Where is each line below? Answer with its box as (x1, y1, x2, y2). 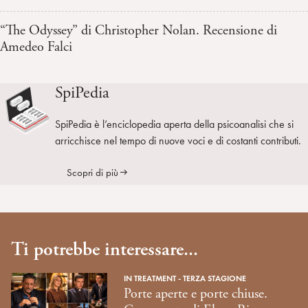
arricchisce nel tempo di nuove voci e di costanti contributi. (55, 134, 301, 147)
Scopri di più (67, 166, 118, 179)
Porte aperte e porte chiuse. (124, 285, 267, 302)
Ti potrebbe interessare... (11, 238, 198, 261)
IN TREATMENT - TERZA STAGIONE (124, 273, 246, 283)
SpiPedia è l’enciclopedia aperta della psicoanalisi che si (55, 118, 294, 131)
